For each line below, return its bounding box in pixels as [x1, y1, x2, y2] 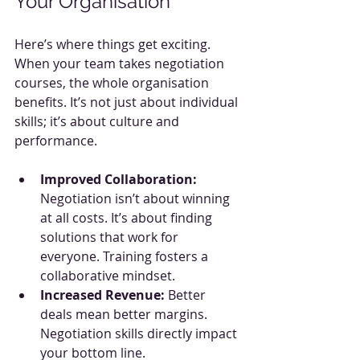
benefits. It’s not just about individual [14, 92, 241, 111]
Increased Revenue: [40, 285, 165, 304]
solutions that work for [40, 227, 182, 246]
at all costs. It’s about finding [40, 208, 215, 227]
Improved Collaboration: [40, 170, 197, 188]
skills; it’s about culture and [14, 112, 182, 130]
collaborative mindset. [40, 266, 175, 284]
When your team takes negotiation [14, 54, 227, 72]
